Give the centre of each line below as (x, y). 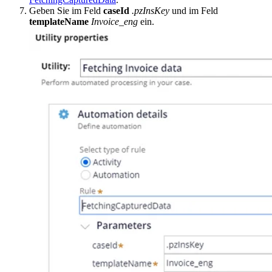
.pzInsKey (151, 11)
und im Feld (194, 11)
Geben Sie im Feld (66, 11)
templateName (59, 22)
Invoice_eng (114, 22)
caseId (116, 11)
